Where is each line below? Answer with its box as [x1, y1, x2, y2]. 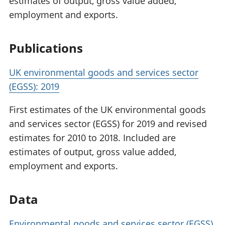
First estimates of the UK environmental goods [9, 103, 206, 116]
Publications [9, 40, 83, 57]
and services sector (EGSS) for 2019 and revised [9, 118, 207, 130]
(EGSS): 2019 [9, 80, 59, 93]
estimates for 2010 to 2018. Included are [9, 132, 176, 144]
